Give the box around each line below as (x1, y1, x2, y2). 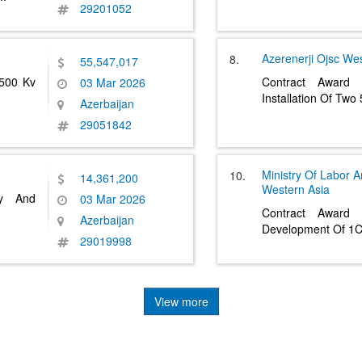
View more (154, 293, 208, 309)
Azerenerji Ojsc (262, 50, 339, 66)
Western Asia (262, 181, 330, 197)
